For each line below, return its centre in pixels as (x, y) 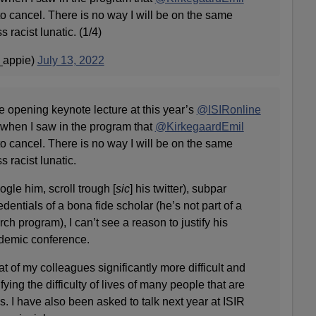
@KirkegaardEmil (199, 126)
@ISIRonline (229, 109)
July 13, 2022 (71, 60)
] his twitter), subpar (178, 188)
